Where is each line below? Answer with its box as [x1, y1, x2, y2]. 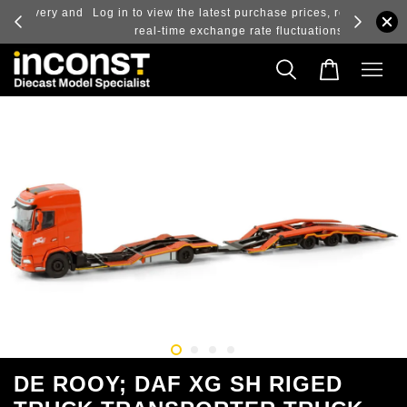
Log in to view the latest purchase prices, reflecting [40, 6, 336, 19]
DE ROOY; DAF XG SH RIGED [14, 371, 342, 396]
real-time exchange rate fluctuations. [82, 25, 294, 37]
